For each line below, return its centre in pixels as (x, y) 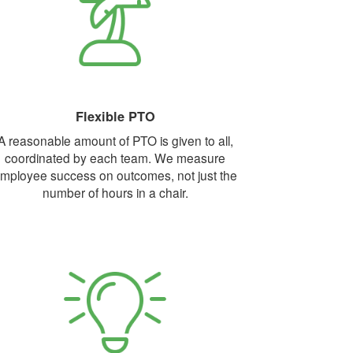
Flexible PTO (115, 116)
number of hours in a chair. (115, 192)
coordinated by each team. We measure (115, 158)
